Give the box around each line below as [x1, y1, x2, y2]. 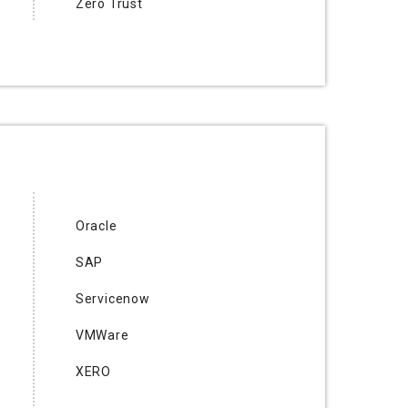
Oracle [75, 218, 117, 233]
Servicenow [75, 291, 150, 306]
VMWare [75, 327, 129, 342]
